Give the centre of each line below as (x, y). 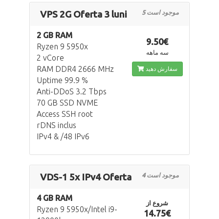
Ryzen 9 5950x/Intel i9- (77, 209)
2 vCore (50, 58)
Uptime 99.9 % (62, 80)
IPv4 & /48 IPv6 (63, 137)
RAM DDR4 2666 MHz (75, 69)
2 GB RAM (55, 35)
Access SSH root (65, 114)
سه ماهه (157, 53)
